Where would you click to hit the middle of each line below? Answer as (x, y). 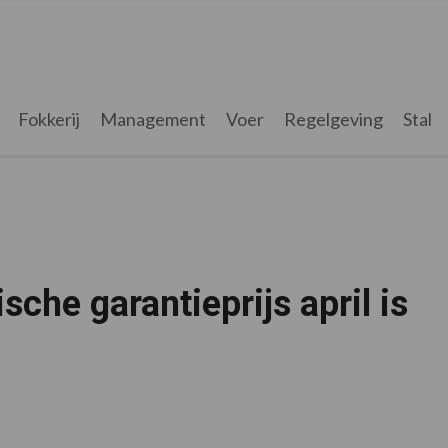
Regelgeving (333, 119)
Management (152, 119)
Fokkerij (48, 119)
